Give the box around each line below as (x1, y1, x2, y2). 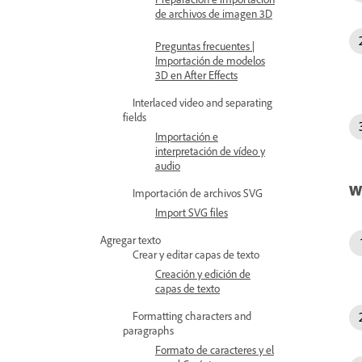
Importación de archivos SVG (133, 186, 263, 200)
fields (123, 110, 146, 124)
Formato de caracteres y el (155, 343, 274, 356)
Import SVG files (155, 205, 228, 219)
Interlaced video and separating (133, 95, 272, 109)
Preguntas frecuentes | (155, 39, 255, 53)
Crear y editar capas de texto (133, 247, 259, 261)
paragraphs (123, 323, 174, 337)
